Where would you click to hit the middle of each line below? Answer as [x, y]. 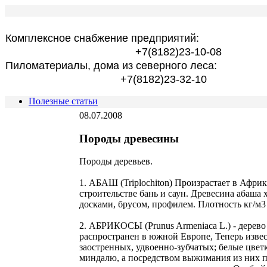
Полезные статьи [63, 101]
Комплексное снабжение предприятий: [102, 38]
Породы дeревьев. [116, 162]
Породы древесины [129, 138]
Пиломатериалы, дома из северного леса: [111, 66]
